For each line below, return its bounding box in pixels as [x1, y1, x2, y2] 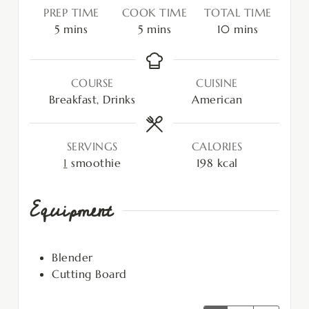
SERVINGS [66, 139, 118, 153]
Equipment [30, 192, 112, 230]
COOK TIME [121, 5, 188, 19]
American [192, 92, 242, 106]
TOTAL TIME [203, 5, 272, 19]
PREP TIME [43, 5, 99, 19]
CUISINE [196, 75, 238, 90]
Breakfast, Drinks [48, 92, 136, 106]
